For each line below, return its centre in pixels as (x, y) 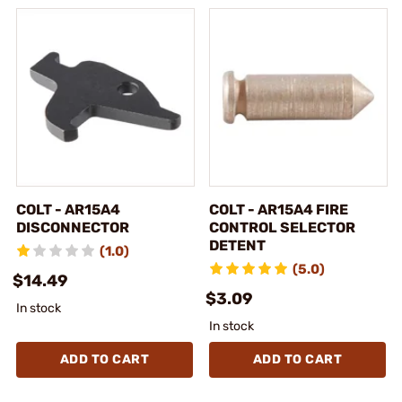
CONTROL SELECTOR (282, 227)
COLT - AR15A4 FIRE (279, 209)
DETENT (237, 245)
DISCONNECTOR (73, 227)
